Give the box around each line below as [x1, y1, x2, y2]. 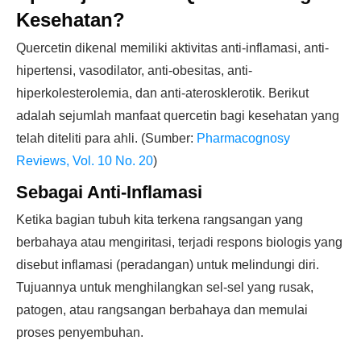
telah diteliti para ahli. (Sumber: [16, 131, 197, 145]
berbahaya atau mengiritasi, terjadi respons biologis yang [16, 235, 342, 249]
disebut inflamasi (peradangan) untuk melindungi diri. [16, 258, 319, 272]
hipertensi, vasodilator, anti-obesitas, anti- [16, 64, 252, 77]
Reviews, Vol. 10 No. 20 [16, 154, 153, 168]
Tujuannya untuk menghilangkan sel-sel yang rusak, [16, 280, 313, 294]
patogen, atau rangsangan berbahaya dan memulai [16, 303, 308, 317]
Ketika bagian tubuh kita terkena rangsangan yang [16, 213, 303, 226]
